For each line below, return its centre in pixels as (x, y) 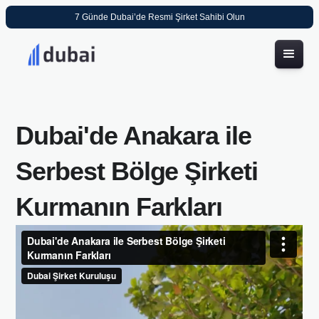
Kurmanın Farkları (119, 207)
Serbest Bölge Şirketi (137, 171)
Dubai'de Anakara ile (134, 136)
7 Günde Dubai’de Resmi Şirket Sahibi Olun (159, 17)
